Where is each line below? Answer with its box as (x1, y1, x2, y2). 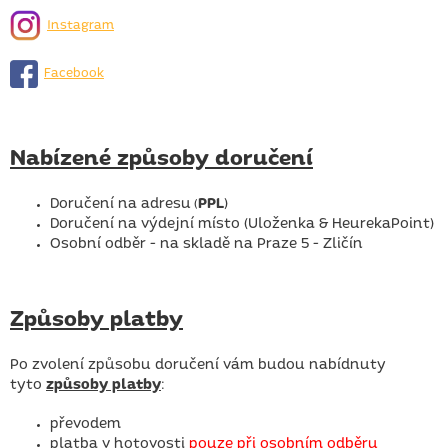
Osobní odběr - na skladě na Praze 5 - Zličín (50, 236, 363, 251)
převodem (50, 416, 121, 431)
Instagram (47, 18, 114, 32)
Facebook (44, 67, 104, 81)
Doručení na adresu (50, 196, 191, 211)
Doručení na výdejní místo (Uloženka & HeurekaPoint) (50, 216, 438, 231)
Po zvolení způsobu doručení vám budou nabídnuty (10, 357, 386, 372)
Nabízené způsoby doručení (10, 147, 313, 170)
